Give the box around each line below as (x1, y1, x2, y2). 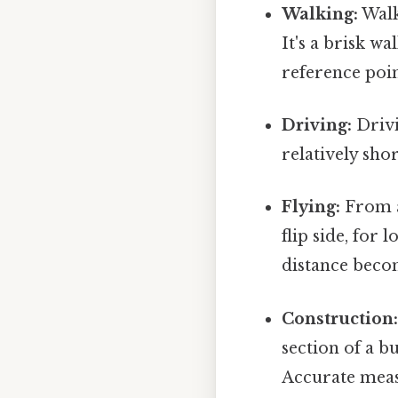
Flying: (282, 197, 341, 218)
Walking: (282, 4, 359, 24)
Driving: (282, 115, 353, 136)
